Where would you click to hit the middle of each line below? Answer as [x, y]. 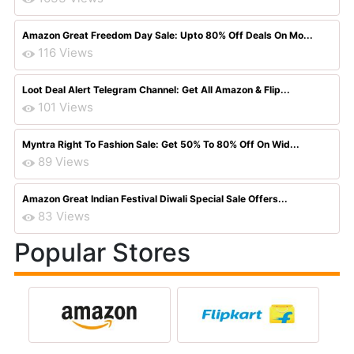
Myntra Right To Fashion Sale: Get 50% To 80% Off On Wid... [161, 144]
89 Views [64, 162]
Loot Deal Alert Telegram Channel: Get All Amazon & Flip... [156, 90]
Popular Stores [102, 252]
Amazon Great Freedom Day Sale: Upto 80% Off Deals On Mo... [168, 35]
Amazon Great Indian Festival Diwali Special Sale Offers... [155, 199]
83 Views [64, 216]
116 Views [66, 53]
